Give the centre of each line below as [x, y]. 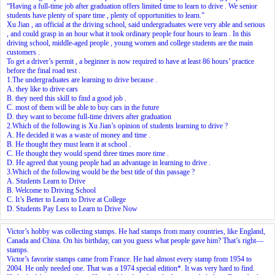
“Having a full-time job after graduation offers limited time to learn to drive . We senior [132, 6]
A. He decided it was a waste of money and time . [79, 135]
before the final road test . [44, 70]
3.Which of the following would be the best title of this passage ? [101, 172]
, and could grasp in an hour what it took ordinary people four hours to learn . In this [129, 33]
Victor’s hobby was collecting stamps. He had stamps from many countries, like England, [136, 231]
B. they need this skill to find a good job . [67, 98]
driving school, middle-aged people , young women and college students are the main [130, 43]
